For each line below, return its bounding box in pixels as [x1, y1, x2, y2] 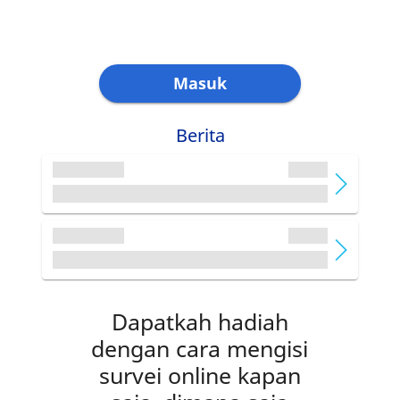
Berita [175, 123, 225, 148]
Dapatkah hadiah [111, 306, 288, 337]
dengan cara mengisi [91, 333, 309, 364]
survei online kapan [98, 360, 301, 391]
